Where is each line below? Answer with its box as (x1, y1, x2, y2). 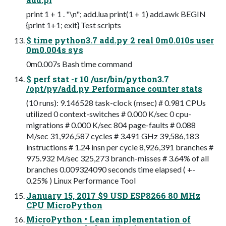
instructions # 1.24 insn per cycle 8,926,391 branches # (26, 142, 213, 152)
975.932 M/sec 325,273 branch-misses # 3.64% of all (26, 153, 209, 163)
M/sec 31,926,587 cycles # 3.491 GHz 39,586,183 (26, 131, 199, 141)
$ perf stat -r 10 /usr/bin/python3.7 (26, 74, 169, 85)
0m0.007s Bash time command (26, 59, 132, 69)
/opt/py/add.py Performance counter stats (26, 83, 202, 94)
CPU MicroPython (26, 200, 102, 211)
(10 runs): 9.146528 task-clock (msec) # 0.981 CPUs (26, 98, 206, 108)
